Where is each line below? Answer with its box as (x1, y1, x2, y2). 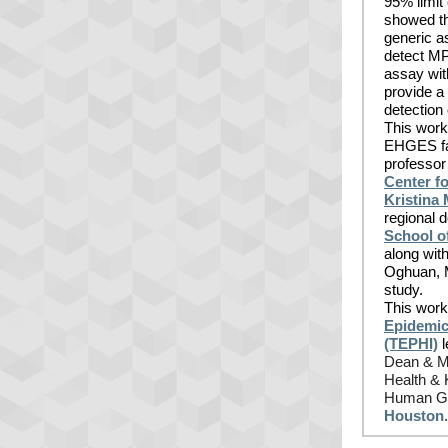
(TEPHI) (384, 335, 438, 352)
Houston (384, 407, 444, 424)
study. (384, 281, 423, 298)
